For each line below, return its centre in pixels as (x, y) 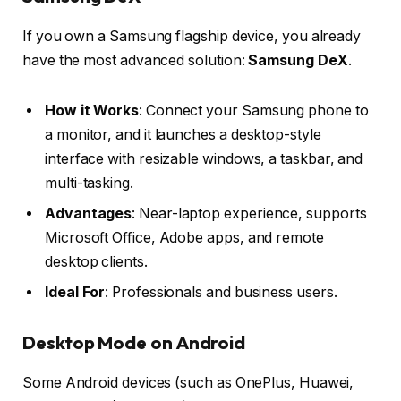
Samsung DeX (298, 60)
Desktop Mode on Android (134, 343)
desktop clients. (96, 261)
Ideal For (75, 292)
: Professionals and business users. (221, 292)
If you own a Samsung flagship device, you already (192, 36)
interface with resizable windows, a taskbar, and (204, 158)
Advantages (89, 213)
